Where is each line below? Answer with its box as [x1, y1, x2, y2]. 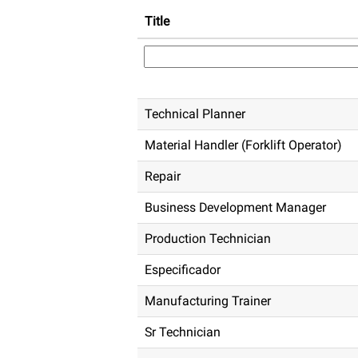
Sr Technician [145, 324, 221, 340]
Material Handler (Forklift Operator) [145, 137, 342, 153]
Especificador [145, 262, 221, 277]
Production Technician [145, 231, 271, 246]
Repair [145, 169, 181, 184]
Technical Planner [145, 106, 245, 121]
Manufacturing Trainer [145, 293, 271, 308]
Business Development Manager [145, 200, 326, 215]
